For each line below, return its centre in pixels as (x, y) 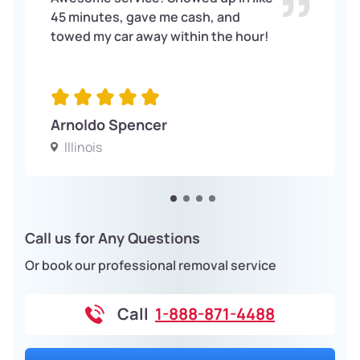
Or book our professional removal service (151, 265)
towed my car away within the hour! (160, 36)
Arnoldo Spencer (109, 124)
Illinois (83, 147)
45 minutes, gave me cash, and (145, 16)
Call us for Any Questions (112, 237)
